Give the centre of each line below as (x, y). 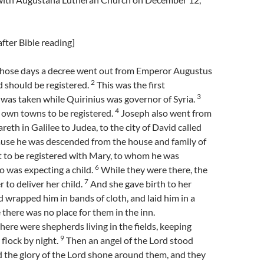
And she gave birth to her (140, 184)
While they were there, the (153, 169)
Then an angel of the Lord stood (129, 240)
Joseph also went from (165, 113)
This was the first (130, 85)
